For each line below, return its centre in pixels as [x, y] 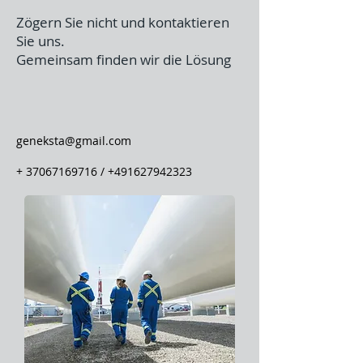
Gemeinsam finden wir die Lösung [124, 60]
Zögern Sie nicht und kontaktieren [123, 22]
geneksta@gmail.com [74, 141]
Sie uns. [41, 41]
